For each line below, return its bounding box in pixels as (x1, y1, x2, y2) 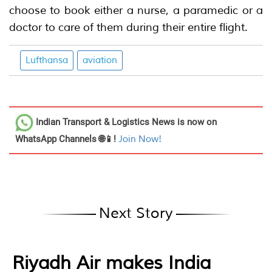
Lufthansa (25, 54, 68, 66)
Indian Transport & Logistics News (36, 116, 175, 127)
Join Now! (118, 133, 161, 145)
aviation (83, 54, 117, 66)
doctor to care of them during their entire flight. (9, 20, 248, 34)
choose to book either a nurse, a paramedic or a (9, 3, 263, 17)
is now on (175, 116, 217, 127)
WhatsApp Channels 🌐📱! (15, 133, 118, 144)
